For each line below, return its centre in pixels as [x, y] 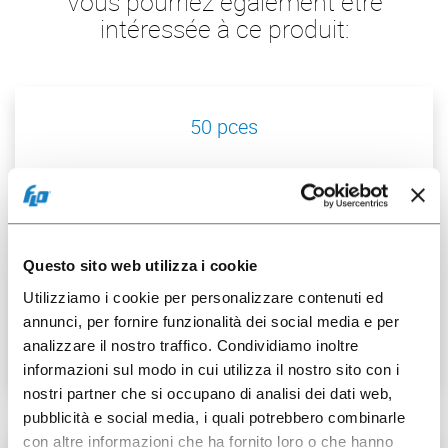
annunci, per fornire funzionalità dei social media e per [211, 321]
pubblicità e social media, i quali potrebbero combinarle [214, 417]
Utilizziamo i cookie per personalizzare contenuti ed [203, 297]
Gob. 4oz [224, 323]
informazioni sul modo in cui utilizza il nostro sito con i [211, 369]
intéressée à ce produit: [224, 29]
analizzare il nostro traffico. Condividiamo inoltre [191, 345]
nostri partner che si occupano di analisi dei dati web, [208, 393]
